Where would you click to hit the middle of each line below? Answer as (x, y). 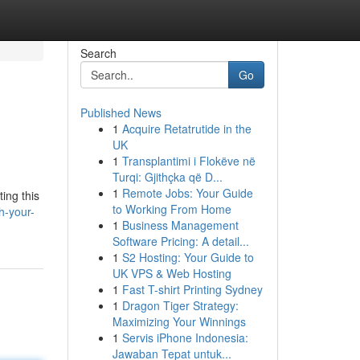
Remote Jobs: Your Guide (187, 193)
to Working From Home (172, 209)
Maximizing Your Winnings (179, 321)
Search (98, 53)
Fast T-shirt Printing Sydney (192, 289)
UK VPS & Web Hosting (172, 273)
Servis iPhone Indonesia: (185, 337)
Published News (121, 112)
